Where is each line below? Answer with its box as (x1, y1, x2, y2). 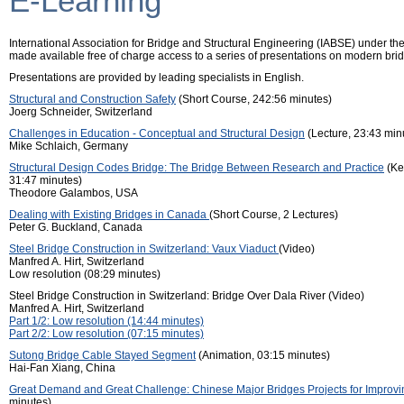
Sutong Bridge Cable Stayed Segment (9, 349, 196, 362)
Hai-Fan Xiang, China (9, 362, 115, 374)
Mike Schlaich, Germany (9, 140, 128, 152)
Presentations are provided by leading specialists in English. (9, 71, 304, 84)
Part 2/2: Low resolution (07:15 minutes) (9, 327, 204, 340)
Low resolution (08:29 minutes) (9, 268, 161, 280)
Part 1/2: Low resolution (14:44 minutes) (9, 315, 204, 327)
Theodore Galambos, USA (9, 187, 138, 199)
